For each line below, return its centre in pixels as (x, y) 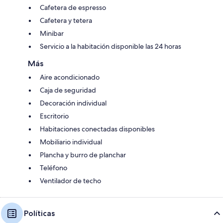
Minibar (52, 34)
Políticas (39, 214)
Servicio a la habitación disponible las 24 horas (111, 47)
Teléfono (54, 168)
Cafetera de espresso (73, 8)
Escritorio (54, 116)
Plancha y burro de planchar (83, 155)
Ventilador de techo (70, 181)
